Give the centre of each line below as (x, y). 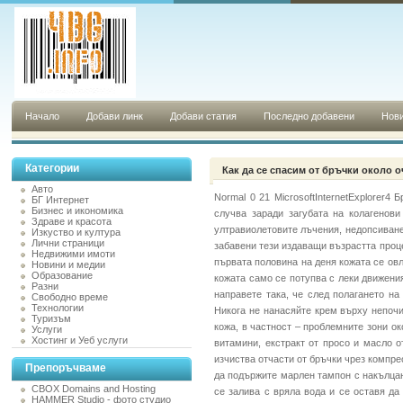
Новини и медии (68, 264)
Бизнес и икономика (77, 210)
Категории (52, 168)
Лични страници (68, 243)
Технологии (58, 308)
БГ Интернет (60, 200)
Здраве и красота (72, 221)
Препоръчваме (66, 368)
